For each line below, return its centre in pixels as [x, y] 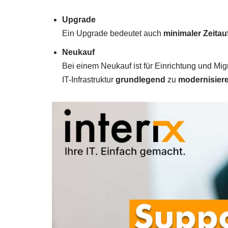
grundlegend [140, 80]
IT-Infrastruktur [89, 80]
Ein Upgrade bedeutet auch [113, 34]
